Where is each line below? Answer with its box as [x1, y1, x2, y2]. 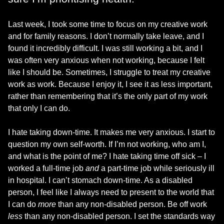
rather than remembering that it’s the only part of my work [8, 91, 207, 100]
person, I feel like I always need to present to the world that [8, 187, 214, 196]
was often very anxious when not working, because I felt [8, 55, 204, 64]
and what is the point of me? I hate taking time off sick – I [8, 151, 206, 160]
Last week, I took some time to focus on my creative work [8, 19, 207, 28]
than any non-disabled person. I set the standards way [22, 211, 215, 220]
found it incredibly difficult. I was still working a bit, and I [8, 43, 202, 52]
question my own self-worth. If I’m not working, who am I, [8, 139, 206, 148]
